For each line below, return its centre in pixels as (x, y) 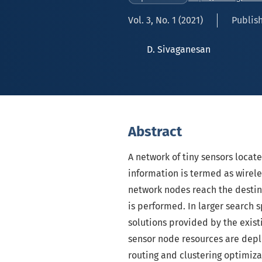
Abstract (155, 132)
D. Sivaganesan (179, 49)
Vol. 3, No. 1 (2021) (166, 20)
